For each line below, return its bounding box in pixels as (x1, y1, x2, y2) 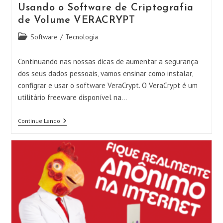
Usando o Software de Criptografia (17, 3, 194, 13)
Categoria (17, 32, 46, 41)
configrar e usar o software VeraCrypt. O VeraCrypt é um (17, 81, 198, 90)
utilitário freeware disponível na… (17, 93, 127, 102)
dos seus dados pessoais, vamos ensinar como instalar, (17, 69, 193, 78)
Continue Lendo (17, 117, 60, 124)
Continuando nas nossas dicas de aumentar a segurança (17, 57, 198, 66)
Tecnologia (65, 32, 98, 41)
